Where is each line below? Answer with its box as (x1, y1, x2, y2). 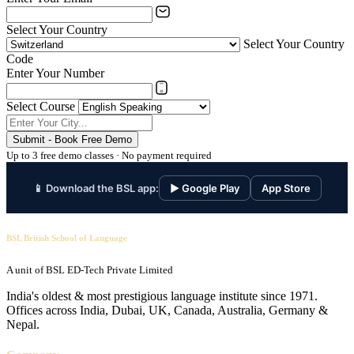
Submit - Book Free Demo (13, 134, 132, 146)
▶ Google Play (169, 182, 239, 195)
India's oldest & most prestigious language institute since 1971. (6, 289, 318, 303)
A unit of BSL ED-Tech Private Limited (6, 264, 173, 276)
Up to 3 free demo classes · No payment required (6, 149, 212, 162)
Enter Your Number (6, 66, 104, 81)
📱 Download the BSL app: (32, 182, 159, 195)
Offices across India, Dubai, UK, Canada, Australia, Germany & (6, 303, 328, 317)
